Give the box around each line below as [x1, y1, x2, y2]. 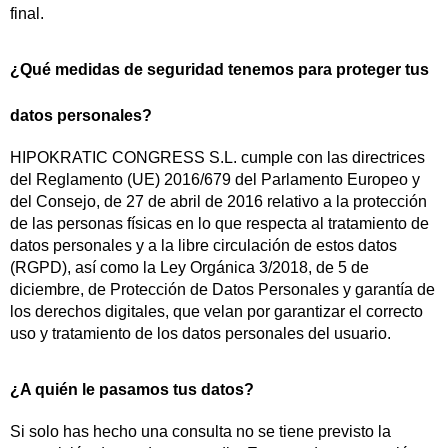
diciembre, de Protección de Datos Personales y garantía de [10, 281, 435, 298]
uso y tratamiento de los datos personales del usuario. [10, 325, 391, 342]
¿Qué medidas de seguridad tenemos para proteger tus [10, 61, 429, 78]
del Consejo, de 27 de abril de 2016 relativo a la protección [10, 193, 427, 210]
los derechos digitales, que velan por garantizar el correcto [10, 303, 423, 320]
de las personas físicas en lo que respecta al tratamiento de [10, 215, 429, 232]
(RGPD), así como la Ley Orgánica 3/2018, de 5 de [10, 259, 369, 276]
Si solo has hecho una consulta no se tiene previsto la [10, 423, 391, 440]
